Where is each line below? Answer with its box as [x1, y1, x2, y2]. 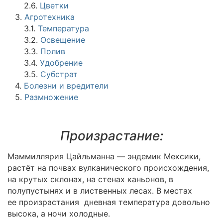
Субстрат [40, 69, 78, 79]
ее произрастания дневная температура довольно [7, 197, 210, 207]
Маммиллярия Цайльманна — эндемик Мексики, [7, 151, 201, 161]
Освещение [40, 35, 85, 45]
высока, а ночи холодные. [7, 209, 112, 219]
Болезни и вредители [24, 81, 109, 91]
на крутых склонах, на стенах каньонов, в [7, 174, 173, 184]
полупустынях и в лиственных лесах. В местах [7, 186, 192, 196]
